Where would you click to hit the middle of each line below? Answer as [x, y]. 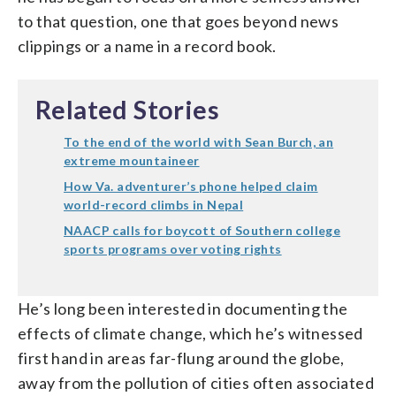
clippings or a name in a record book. [147, 46]
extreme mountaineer [132, 160]
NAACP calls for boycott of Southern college [202, 230]
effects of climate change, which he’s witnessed [190, 333]
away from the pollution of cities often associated [196, 382]
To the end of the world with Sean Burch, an [199, 141]
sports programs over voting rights [173, 248]
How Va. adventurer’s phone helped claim [191, 186]
